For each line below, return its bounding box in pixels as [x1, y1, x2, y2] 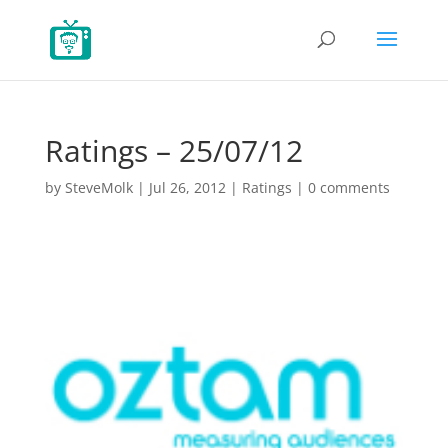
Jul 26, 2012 [148, 178, 226, 197]
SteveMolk [64, 178, 133, 197]
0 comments [307, 178, 390, 197]
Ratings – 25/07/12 [44, 130, 303, 171]
